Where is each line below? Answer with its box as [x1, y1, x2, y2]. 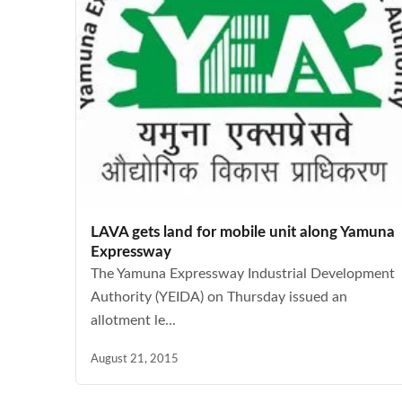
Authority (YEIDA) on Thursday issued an [91, 290, 347, 304]
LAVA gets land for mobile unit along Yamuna [91, 224, 395, 240]
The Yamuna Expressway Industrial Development [91, 267, 395, 281]
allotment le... [91, 313, 176, 328]
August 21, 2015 [91, 354, 179, 364]
